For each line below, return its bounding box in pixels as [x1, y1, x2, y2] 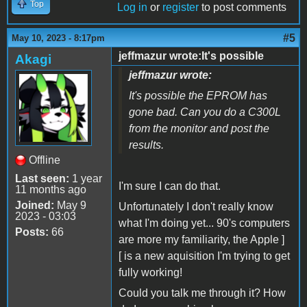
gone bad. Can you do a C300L [129, 106, 281, 118]
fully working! [119, 266, 182, 278]
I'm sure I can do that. [119, 180, 223, 192]
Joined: [15, 199, 54, 211]
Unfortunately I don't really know [119, 200, 273, 212]
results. [129, 138, 164, 151]
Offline [29, 153, 60, 166]
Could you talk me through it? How [119, 286, 286, 299]
